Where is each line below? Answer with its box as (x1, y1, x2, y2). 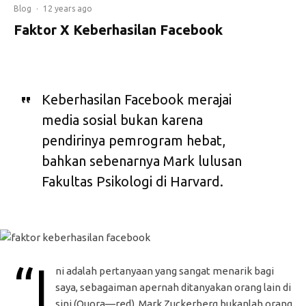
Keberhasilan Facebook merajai (41, 92, 232, 108)
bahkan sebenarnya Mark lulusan (41, 153, 242, 169)
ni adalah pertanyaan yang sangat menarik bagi (55, 265, 274, 277)
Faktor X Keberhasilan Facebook (14, 22, 223, 38)
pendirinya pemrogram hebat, (41, 133, 225, 149)
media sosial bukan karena (41, 112, 203, 128)
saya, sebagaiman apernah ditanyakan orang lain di (55, 281, 291, 294)
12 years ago (43, 4, 92, 14)
